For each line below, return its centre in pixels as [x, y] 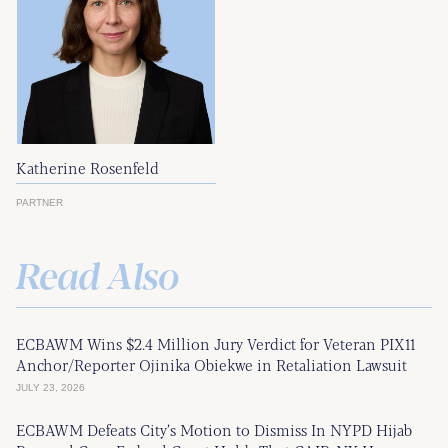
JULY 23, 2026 [50, 387]
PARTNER [39, 202]
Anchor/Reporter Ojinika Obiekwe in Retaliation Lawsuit [211, 364]
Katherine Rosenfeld [87, 167]
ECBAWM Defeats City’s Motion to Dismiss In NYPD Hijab [214, 429]
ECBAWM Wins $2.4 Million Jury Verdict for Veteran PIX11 [215, 343]
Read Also [97, 273]
